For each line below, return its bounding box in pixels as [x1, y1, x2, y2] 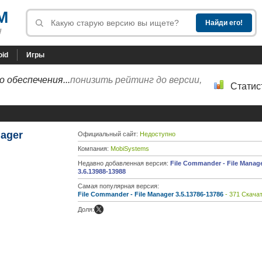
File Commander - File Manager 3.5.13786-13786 [78, 191, 223, 198]
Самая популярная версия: [78, 182, 159, 189]
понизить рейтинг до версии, [70, 75, 202, 85]
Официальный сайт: [78, 130, 140, 137]
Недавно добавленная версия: [78, 160, 170, 167]
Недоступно [140, 130, 175, 137]
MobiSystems [111, 145, 149, 152]
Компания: [78, 145, 111, 152]
